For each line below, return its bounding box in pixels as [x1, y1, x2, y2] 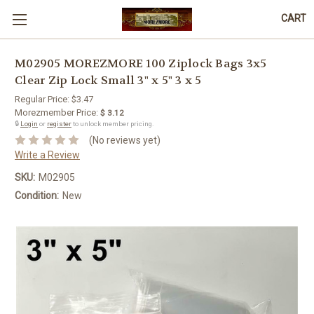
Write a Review [15, 149, 80, 161]
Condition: [15, 189, 59, 201]
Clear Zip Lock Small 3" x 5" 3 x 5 [15, 73, 202, 88]
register [47, 120, 71, 128]
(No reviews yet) [88, 134, 161, 146]
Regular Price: [15, 94, 71, 104]
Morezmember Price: [15, 107, 98, 118]
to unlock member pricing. [71, 120, 154, 128]
